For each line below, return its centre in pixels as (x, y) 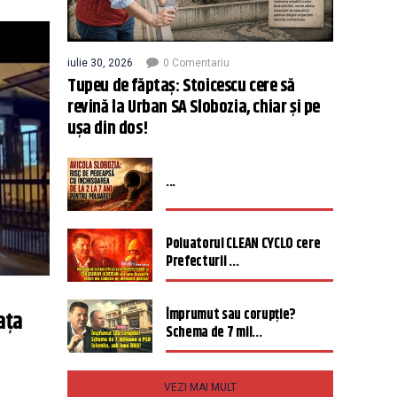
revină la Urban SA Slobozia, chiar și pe (194, 108)
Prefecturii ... (202, 262)
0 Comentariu (196, 63)
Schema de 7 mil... (214, 333)
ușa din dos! (108, 129)
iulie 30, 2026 (100, 63)
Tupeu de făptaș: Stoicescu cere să (181, 86)
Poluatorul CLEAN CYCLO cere (243, 244)
